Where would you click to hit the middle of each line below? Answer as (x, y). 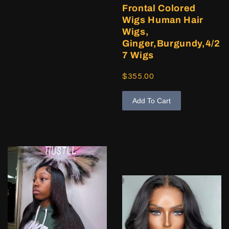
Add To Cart (152, 100)
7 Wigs (138, 55)
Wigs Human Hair (163, 20)
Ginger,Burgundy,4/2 (171, 43)
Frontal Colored (159, 8)
